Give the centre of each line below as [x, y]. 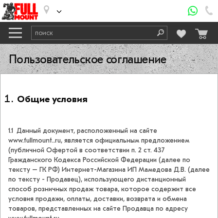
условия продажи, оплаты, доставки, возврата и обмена [98, 199]
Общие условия [52, 99]
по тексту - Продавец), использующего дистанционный [97, 180]
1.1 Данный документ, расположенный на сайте [83, 131]
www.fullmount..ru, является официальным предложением [99, 141]
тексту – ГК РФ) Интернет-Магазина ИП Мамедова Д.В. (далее [109, 170]
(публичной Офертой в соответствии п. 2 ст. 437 [86, 150]
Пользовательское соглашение [88, 59]
